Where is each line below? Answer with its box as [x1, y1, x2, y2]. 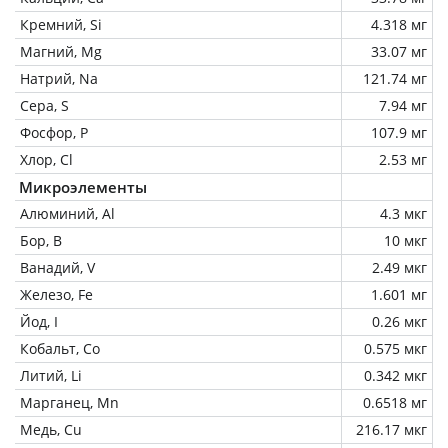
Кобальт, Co [20, 338, 100, 358]
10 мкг [384, 230, 427, 250]
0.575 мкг [364, 338, 427, 358]
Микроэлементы [19, 176, 147, 197]
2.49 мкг [372, 257, 427, 277]
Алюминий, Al [20, 203, 115, 223]
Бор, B [20, 230, 62, 250]
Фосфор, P [20, 122, 88, 142]
